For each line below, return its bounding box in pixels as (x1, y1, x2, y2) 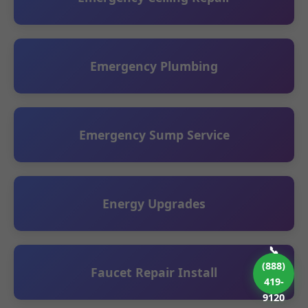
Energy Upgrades (102, 195, 206, 212)
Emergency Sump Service (78, 126, 230, 143)
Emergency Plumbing (90, 58, 218, 74)
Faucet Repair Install (91, 264, 217, 280)
